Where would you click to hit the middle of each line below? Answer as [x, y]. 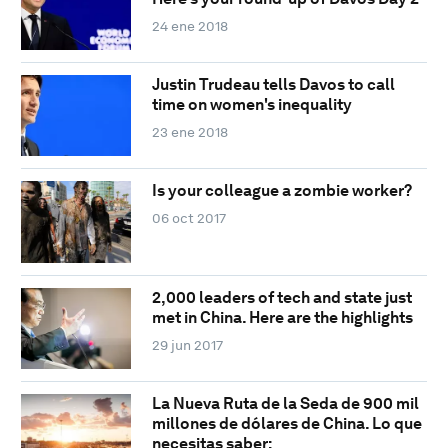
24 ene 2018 [189, 25]
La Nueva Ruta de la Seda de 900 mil [285, 404]
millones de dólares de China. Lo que [286, 424]
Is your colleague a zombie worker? [281, 191]
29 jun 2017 [187, 344]
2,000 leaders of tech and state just [281, 297]
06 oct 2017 [188, 218]
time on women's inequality [251, 104]
